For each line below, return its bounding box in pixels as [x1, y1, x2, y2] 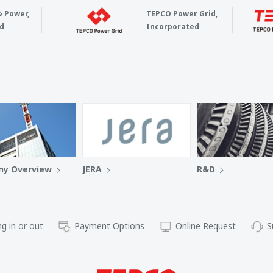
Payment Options [74, 220, 144, 232]
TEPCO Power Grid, [146, 9, 218, 19]
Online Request [175, 220, 236, 232]
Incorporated [146, 21, 199, 32]
